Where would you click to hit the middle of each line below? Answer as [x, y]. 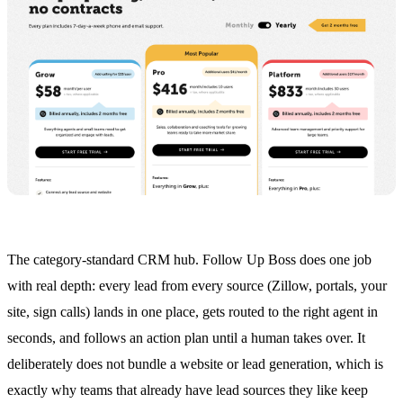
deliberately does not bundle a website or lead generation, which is [195, 363]
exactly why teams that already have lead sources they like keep [188, 390]
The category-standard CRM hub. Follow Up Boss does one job [189, 259]
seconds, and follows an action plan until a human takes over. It [186, 337]
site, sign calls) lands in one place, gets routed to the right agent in [193, 311]
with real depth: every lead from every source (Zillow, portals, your [197, 285]
